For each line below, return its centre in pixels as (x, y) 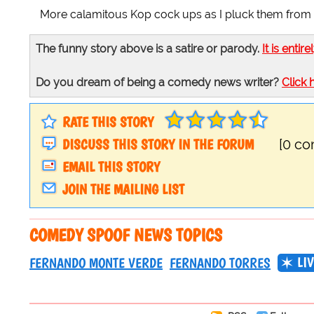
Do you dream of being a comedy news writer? (159, 83)
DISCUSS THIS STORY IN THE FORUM (158, 145)
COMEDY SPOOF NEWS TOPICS (126, 235)
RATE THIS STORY (108, 122)
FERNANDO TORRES (220, 263)
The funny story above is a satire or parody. (149, 49)
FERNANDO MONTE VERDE (96, 263)
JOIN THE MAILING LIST (123, 190)
